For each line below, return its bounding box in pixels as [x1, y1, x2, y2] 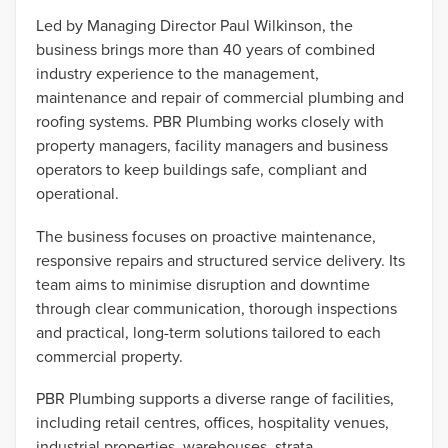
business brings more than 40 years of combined [36, 38, 375, 62]
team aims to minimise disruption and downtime [36, 272, 370, 296]
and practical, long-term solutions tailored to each [36, 320, 381, 344]
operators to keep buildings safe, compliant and [36, 158, 367, 182]
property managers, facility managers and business [36, 134, 388, 158]
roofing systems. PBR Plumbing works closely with [36, 110, 384, 134]
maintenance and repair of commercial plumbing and [36, 86, 404, 110]
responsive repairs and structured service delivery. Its [36, 248, 405, 272]
